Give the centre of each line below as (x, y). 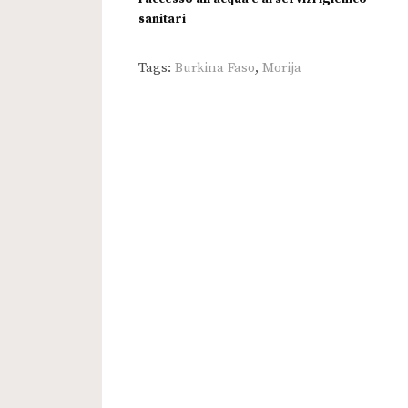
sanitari (162, 20)
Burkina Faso (215, 68)
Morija (282, 68)
